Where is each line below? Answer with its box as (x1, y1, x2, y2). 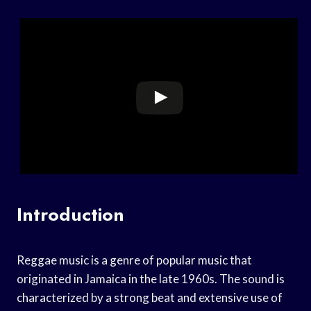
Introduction (17, 201, 124, 228)
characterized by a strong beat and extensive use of (17, 289, 283, 305)
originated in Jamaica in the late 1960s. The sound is (17, 271, 285, 286)
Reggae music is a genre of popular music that (17, 252, 252, 267)
